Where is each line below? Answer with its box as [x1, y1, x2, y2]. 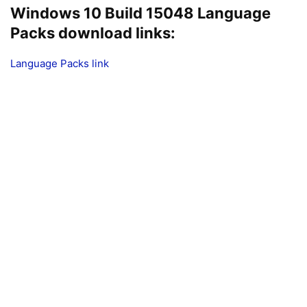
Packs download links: [10, 24, 175, 42]
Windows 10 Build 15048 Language [10, 4, 271, 23]
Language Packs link [10, 57, 109, 71]
